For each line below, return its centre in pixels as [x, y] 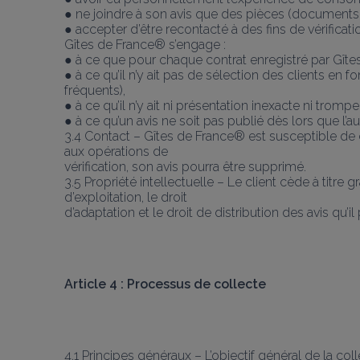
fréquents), [95, 90]
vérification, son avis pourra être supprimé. [185, 166]
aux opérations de [116, 151]
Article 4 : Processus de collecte [165, 284]
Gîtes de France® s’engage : [145, 44]
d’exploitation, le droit [126, 197]
